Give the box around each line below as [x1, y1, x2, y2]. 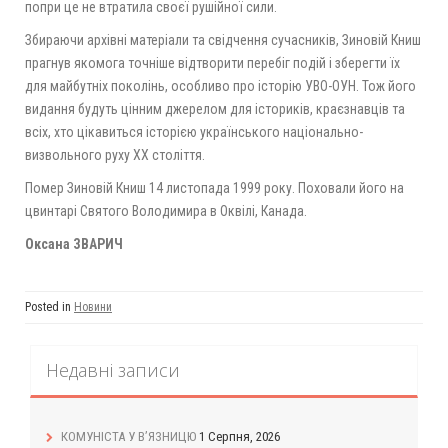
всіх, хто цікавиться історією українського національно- [25, 124, 363, 141]
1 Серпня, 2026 [199, 429, 280, 445]
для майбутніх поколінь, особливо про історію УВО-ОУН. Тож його [25, 78, 416, 95]
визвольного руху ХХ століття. [25, 147, 205, 164]
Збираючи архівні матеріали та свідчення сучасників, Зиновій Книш [25, 32, 421, 49]
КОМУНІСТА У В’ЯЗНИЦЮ [61, 429, 196, 445]
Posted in [25, 300, 74, 315]
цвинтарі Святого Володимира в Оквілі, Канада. [25, 203, 307, 220]
